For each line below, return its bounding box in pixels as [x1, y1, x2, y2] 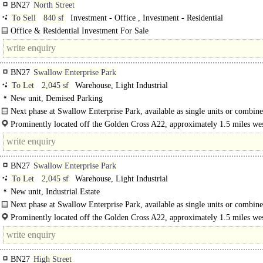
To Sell [12, 14, 36, 22]
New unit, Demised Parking [11, 94, 103, 103]
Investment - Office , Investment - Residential [68, 14, 223, 22]
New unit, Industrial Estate [11, 187, 100, 196]
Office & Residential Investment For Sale [11, 26, 149, 35]
